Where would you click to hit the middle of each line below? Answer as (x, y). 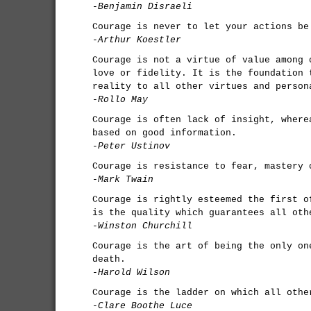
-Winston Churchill (142, 226)
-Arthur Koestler (137, 40)
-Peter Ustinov (131, 146)
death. (109, 259)
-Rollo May (120, 100)
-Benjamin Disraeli (142, 7)
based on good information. (165, 133)
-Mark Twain (123, 179)
